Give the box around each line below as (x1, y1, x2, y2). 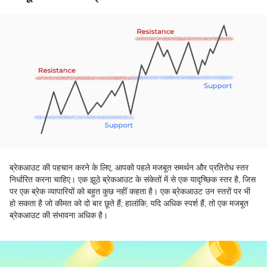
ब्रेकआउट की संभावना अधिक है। (10, 210, 110, 221)
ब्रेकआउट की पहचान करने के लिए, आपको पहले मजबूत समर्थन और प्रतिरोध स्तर (10, 162, 249, 173)
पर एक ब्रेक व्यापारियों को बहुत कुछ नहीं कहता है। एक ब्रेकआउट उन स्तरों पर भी (10, 186, 250, 197)
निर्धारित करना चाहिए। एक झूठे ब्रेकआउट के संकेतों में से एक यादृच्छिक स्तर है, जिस (10, 174, 256, 185)
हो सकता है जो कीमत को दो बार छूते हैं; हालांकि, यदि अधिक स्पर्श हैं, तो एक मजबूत (10, 198, 249, 209)
